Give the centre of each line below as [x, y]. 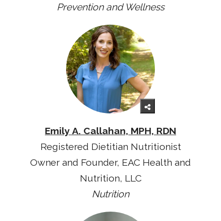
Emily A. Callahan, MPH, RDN [110, 131]
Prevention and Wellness [110, 7]
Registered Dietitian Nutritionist [110, 147]
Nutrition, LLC [110, 178]
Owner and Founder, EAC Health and [110, 162]
